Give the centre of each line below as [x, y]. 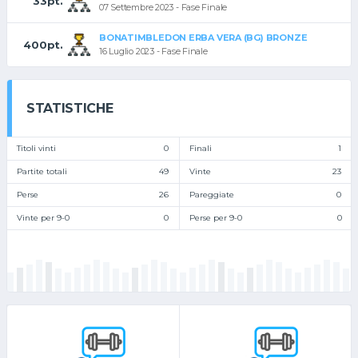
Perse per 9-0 [215, 218]
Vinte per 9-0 [43, 218]
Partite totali [42, 172]
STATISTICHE [70, 109]
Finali [200, 149]
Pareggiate [211, 195]
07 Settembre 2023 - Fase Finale [163, 8]
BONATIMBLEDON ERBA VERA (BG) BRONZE [203, 38]
